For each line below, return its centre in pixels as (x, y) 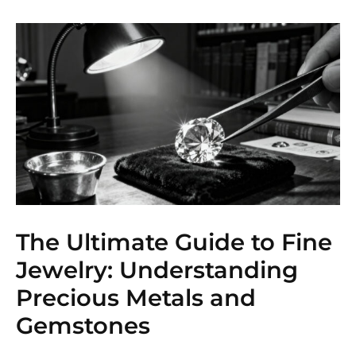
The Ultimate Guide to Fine (174, 242)
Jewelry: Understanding (157, 270)
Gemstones (83, 326)
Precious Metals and (136, 298)
